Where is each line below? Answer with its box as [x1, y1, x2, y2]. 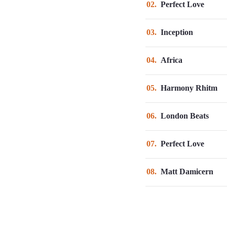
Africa [161, 55, 182, 64]
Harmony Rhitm [161, 83, 217, 92]
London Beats [161, 111, 209, 120]
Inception [161, 27, 193, 36]
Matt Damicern [161, 167, 213, 176]
